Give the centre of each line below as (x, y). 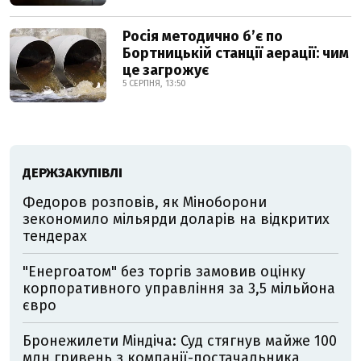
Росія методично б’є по (203, 36)
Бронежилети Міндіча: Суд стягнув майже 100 (180, 341)
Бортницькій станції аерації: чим (236, 53)
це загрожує (166, 70)
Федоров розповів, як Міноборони (145, 202)
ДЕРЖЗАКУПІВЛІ (73, 173)
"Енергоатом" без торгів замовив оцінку (164, 272)
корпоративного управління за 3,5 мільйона (179, 288)
